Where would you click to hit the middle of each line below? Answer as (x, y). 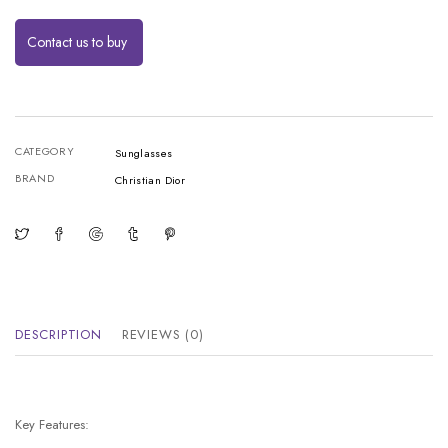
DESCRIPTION (58, 334)
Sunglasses (144, 152)
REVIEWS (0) (162, 334)
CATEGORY (45, 150)
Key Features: (52, 424)
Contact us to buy (79, 41)
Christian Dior (150, 179)
